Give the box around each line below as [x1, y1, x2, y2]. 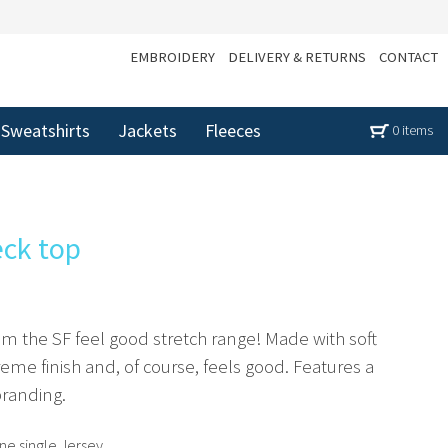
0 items [392, 121, 433, 140]
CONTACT [379, 48, 438, 66]
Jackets [118, 118, 177, 142]
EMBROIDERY [130, 48, 215, 66]
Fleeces [205, 118, 261, 142]
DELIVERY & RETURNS [228, 48, 366, 66]
